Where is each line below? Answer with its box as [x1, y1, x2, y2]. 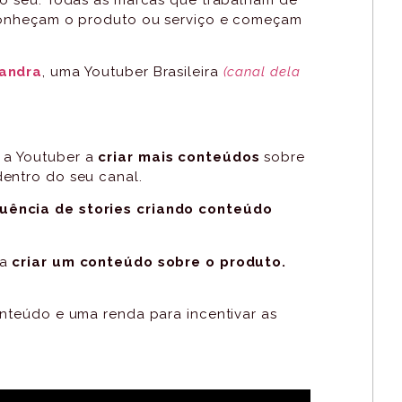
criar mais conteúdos [98, 148, 260, 165]
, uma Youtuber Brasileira [42, 64, 219, 81]
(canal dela [218, 64, 301, 81]
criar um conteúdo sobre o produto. [7, 253, 287, 270]
